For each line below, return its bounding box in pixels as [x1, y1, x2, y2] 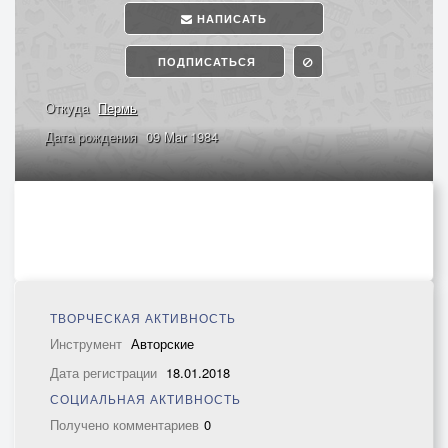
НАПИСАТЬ [193, 11, 267, 26]
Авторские [131, 334, 194, 353]
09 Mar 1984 [146, 127, 218, 146]
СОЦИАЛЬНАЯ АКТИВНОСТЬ [50, 390, 241, 407]
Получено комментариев [50, 415, 199, 434]
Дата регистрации [50, 363, 161, 382]
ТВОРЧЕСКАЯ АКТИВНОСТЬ [50, 309, 236, 326]
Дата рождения [45, 127, 141, 146]
